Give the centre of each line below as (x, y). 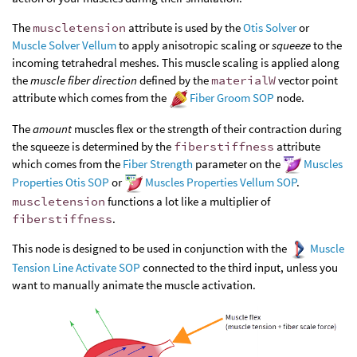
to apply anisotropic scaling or (194, 45)
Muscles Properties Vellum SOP (220, 182)
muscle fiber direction (84, 80)
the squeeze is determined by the (93, 146)
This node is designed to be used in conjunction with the (151, 248)
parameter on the (238, 163)
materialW (243, 80)
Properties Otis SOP (61, 182)
